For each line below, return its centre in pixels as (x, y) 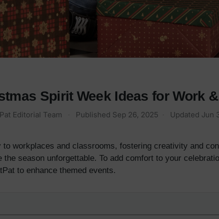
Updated (186, 115)
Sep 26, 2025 (135, 115)
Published (94, 115)
